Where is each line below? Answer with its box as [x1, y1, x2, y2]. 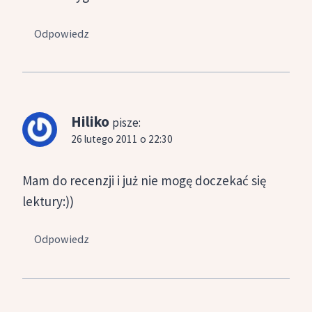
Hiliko [71, 111, 109, 131]
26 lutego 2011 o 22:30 [71, 132, 173, 146]
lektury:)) [22, 192, 74, 210]
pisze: [112, 114, 141, 130]
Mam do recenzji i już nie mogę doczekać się [22, 171, 266, 189]
